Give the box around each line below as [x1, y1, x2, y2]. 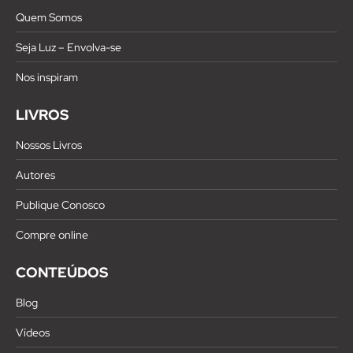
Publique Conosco [16, 197, 105, 212]
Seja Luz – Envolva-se [16, 39, 121, 54]
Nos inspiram [16, 69, 78, 84]
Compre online [16, 227, 88, 242]
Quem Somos [16, 9, 82, 24]
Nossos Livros [16, 137, 82, 152]
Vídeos [16, 325, 50, 340]
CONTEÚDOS [16, 262, 108, 281]
